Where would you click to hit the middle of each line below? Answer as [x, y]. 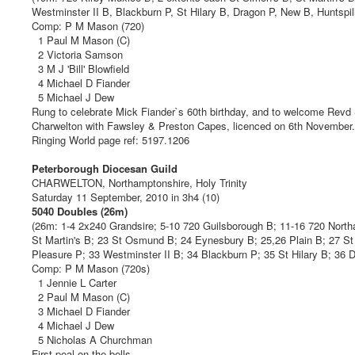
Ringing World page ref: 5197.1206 [111, 139]
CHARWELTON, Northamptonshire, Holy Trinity [139, 182]
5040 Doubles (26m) [80, 211]
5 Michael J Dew [73, 97]
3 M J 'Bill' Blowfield [80, 68]
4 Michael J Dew [73, 325]
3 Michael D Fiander [81, 311]
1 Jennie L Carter [74, 282]
